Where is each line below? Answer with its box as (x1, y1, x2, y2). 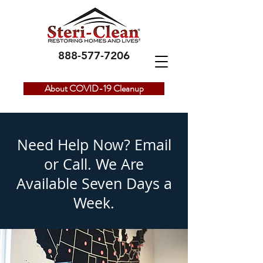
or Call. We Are (44, 154, 144, 174)
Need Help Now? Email (16, 135, 171, 154)
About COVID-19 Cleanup (44, 82, 144, 95)
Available (16, 174, 82, 193)
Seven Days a (81, 174, 172, 193)
